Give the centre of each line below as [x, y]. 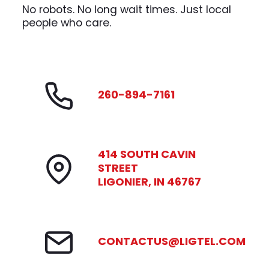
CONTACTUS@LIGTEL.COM [172, 241]
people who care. [67, 23]
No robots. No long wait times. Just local [127, 9]
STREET [118, 168]
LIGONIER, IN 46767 [150, 181]
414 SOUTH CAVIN [147, 154]
